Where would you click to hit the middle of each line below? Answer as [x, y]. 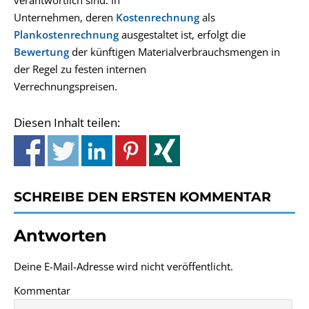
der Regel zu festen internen [80, 69]
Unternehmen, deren [65, 17]
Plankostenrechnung [66, 34]
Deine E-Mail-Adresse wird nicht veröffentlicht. [123, 266]
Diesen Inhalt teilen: [67, 122]
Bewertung [41, 52]
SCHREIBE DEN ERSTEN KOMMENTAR [142, 197]
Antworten [60, 235]
